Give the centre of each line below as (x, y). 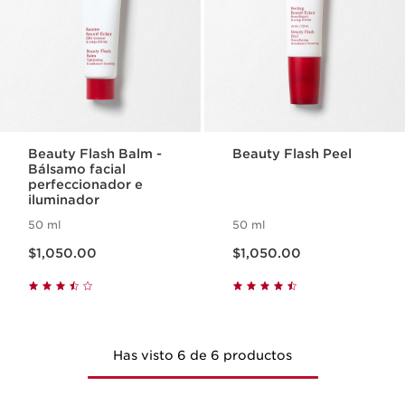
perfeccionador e (86, 184)
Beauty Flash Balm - (95, 154)
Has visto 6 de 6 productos (202, 355)
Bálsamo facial (77, 169)
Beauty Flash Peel (292, 154)
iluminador (64, 200)
